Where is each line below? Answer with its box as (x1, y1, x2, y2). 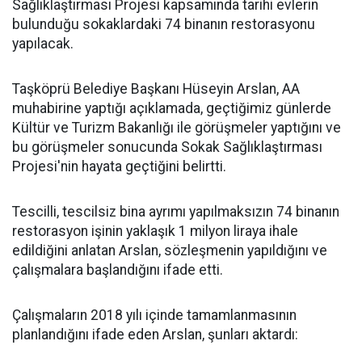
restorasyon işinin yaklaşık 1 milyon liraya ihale (12, 223, 298, 239)
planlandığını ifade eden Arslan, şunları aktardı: (12, 326, 298, 343)
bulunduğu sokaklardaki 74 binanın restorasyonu (12, 16, 315, 32)
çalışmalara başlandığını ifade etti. (12, 262, 223, 278)
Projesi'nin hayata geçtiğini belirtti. (12, 158, 226, 175)
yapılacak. (12, 36, 74, 52)
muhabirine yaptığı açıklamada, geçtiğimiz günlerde (12, 100, 331, 116)
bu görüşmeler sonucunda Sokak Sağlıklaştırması (12, 139, 322, 155)
